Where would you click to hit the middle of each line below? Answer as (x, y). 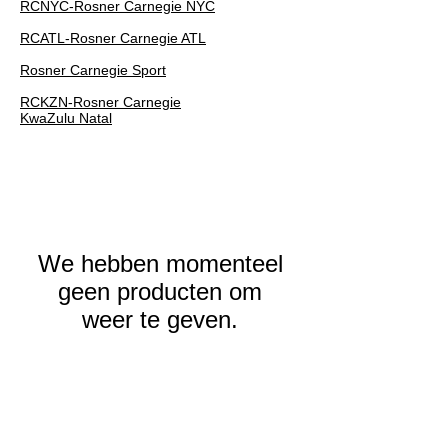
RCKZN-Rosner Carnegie (100, 102)
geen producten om (160, 291)
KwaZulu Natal (66, 118)
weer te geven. (160, 319)
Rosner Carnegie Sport (93, 70)
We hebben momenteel (160, 263)
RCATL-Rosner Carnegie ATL (113, 38)
